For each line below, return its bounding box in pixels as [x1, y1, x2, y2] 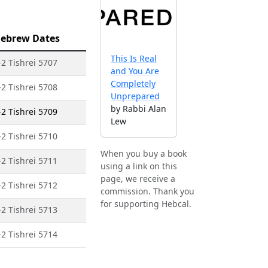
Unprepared [111, 90, 160, 102]
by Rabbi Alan [111, 102, 166, 114]
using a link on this [100, 160, 177, 172]
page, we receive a [100, 172, 175, 184]
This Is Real [111, 52, 157, 64]
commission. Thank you [100, 185, 194, 197]
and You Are [111, 65, 159, 77]
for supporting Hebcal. [100, 197, 191, 209]
